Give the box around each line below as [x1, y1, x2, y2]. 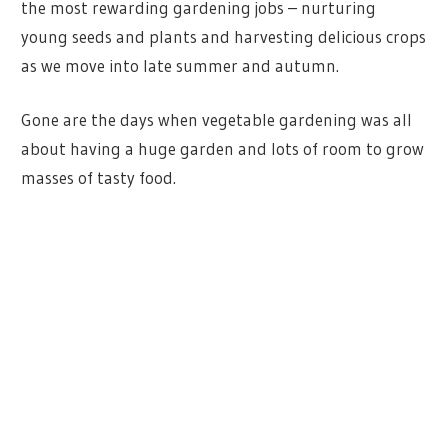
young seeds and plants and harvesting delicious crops [21, 25, 427, 47]
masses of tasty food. [21, 167, 177, 189]
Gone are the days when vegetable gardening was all [21, 109, 413, 131]
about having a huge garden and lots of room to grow [21, 138, 425, 160]
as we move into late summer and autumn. [21, 54, 340, 76]
